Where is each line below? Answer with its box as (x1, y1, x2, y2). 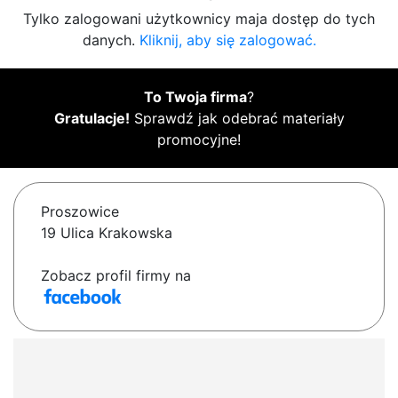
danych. (82, 31, 139, 50)
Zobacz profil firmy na (41, 267, 191, 285)
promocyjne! (157, 131, 241, 149)
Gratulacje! (53, 109, 130, 128)
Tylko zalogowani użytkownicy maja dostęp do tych (23, 10, 375, 28)
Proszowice (41, 203, 119, 221)
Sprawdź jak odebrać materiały (129, 109, 345, 128)
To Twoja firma (144, 88, 247, 107)
